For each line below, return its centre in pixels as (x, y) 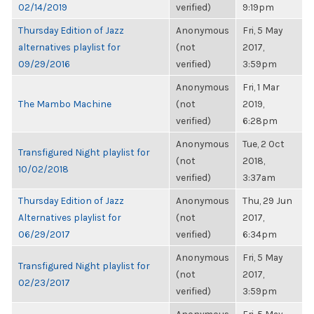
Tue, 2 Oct (264, 144)
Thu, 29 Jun (267, 200)
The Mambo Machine (65, 104)
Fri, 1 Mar (261, 87)
